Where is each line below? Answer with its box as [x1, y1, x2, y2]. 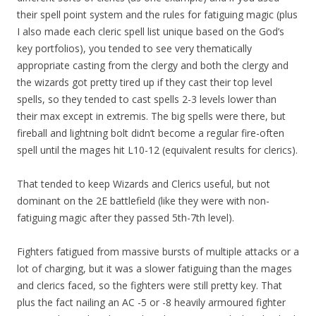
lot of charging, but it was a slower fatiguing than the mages [17, 262, 292, 276]
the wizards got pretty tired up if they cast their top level [17, 75, 272, 90]
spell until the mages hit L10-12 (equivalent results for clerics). [17, 143, 298, 157]
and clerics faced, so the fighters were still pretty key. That [17, 279, 282, 293]
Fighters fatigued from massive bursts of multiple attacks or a [17, 245, 299, 259]
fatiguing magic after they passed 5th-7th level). [17, 211, 234, 225]
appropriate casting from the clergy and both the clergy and [17, 59, 288, 73]
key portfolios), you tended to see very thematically [17, 42, 252, 56]
